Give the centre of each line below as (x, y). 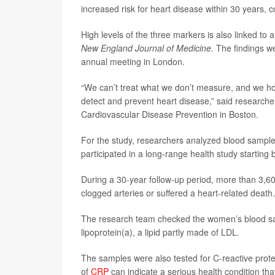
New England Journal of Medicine (146, 48)
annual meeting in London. (133, 61)
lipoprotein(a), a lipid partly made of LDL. (160, 232)
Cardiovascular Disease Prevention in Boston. (170, 114)
